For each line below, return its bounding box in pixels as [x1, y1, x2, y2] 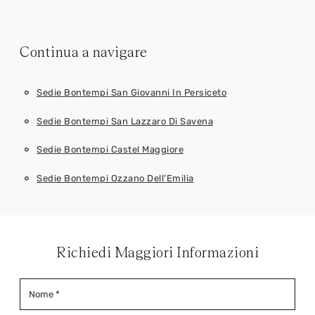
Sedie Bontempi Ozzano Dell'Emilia [37, 172, 194, 184]
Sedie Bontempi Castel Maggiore [37, 144, 184, 155]
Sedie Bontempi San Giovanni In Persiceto [37, 86, 226, 98]
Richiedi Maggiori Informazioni [56, 243, 259, 261]
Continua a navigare [20, 44, 148, 61]
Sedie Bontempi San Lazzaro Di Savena [37, 115, 213, 127]
